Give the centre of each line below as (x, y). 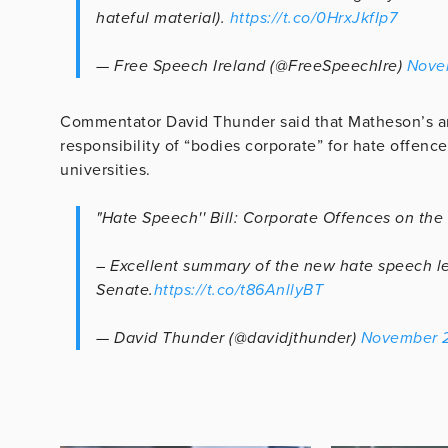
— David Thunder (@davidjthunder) (228, 337)
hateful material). (163, 17)
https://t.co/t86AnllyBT (238, 289)
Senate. (125, 289)
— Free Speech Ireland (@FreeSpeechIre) (251, 65)
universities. (105, 169)
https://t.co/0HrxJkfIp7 (313, 17)
